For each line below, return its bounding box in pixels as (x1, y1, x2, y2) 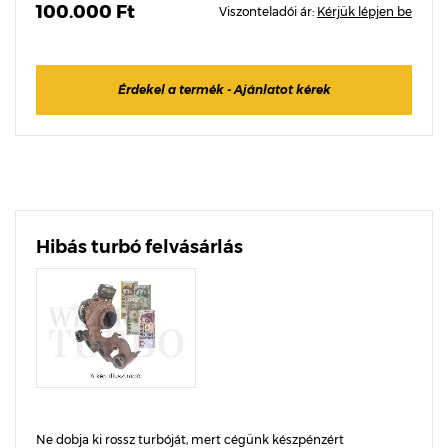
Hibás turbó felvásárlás (36, 236, 243, 258)
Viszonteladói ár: (219, 4, 317, 19)
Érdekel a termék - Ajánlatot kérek (117, 82, 331, 97)
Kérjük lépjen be (317, 4, 412, 19)
